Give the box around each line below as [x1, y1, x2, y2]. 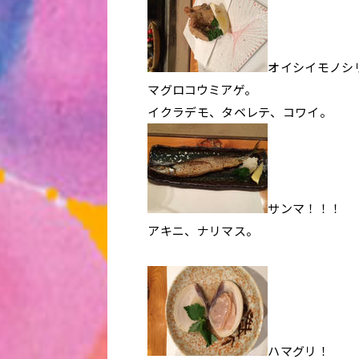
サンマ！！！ [268, 200, 342, 216]
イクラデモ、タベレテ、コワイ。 [147, 103, 332, 120]
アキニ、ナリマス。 [147, 222, 259, 239]
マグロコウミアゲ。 [147, 81, 257, 98]
